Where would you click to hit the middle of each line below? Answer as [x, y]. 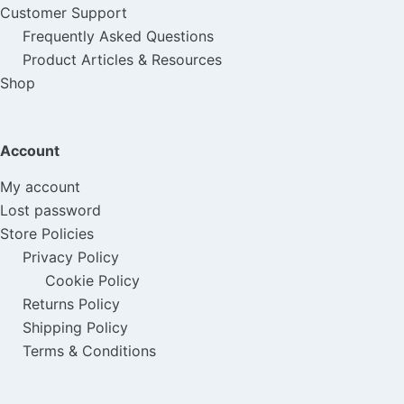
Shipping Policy [75, 327]
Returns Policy [71, 303]
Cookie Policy [92, 280]
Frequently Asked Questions [118, 37]
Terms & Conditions [89, 350]
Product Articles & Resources [122, 60]
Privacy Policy [71, 257]
